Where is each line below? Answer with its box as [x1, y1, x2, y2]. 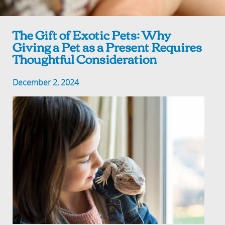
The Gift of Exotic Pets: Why [13, 23, 171, 45]
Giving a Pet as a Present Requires [13, 35, 202, 57]
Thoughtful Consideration [13, 47, 157, 69]
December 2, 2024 [13, 77, 79, 88]
